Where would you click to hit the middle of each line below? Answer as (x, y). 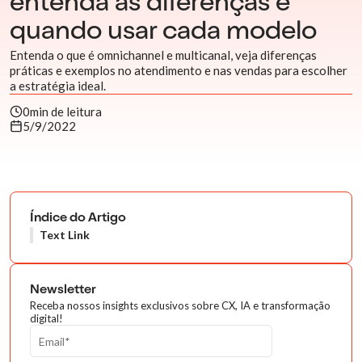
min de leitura (66, 112)
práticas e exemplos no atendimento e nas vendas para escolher (179, 70)
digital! (46, 318)
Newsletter (63, 291)
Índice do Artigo (78, 219)
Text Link (65, 235)
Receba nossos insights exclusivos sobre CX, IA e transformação (180, 305)
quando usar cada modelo (163, 33)
